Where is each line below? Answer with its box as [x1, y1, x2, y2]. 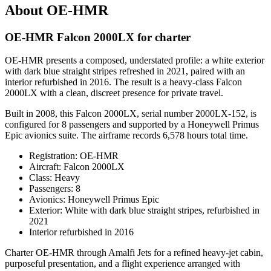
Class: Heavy [29, 172, 80, 183]
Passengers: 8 [29, 183, 80, 194]
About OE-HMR [5, 2, 108, 18]
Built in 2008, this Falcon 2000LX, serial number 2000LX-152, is [5, 108, 256, 119]
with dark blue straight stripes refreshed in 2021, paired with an [5, 66, 245, 77]
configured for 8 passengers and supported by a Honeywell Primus [5, 119, 259, 130]
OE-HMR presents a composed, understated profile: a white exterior [5, 55, 264, 66]
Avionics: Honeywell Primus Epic [29, 194, 159, 205]
